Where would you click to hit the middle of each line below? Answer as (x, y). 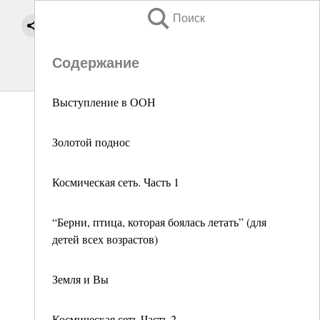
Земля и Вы (80, 279)
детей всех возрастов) (105, 239)
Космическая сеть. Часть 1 (116, 182)
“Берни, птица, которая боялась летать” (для (159, 222)
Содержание (96, 63)
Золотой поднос (91, 142)
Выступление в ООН (104, 102)
